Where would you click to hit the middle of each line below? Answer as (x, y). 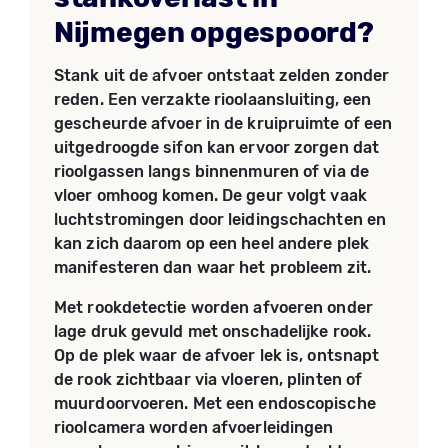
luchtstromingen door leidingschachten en (220, 219)
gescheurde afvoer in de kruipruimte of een (223, 123)
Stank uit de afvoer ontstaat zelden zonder (222, 75)
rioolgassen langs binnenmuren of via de (211, 171)
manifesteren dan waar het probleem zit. (212, 267)
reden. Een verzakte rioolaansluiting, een (213, 99)
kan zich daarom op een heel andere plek (211, 243)
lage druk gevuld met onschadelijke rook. (213, 331)
